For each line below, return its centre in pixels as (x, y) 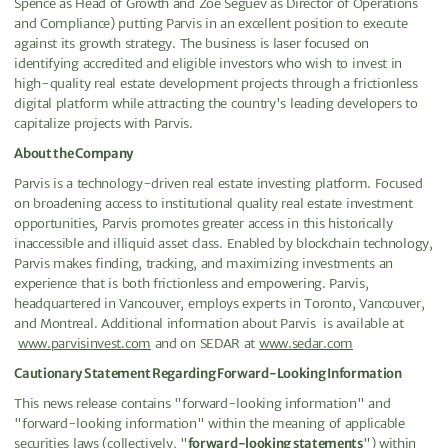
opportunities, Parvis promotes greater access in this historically (203, 223)
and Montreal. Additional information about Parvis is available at (209, 323)
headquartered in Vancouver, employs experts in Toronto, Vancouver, (219, 303)
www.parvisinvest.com (84, 343)
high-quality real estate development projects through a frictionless (216, 83)
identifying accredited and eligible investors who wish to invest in (208, 63)
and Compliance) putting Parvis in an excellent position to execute (211, 23)
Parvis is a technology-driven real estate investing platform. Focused (218, 183)
